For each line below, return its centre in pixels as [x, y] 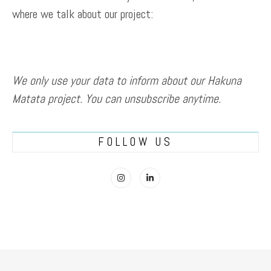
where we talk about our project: [83, 14]
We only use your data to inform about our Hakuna [127, 80]
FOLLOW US [135, 142]
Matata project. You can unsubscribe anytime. [116, 98]
